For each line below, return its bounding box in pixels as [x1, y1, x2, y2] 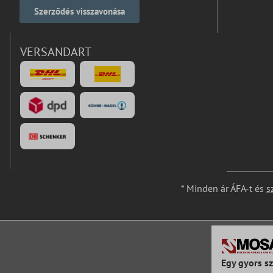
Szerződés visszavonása [34, 5, 125, 18]
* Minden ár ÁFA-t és [180, 182, 266, 195]
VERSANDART [20, 44, 91, 60]
